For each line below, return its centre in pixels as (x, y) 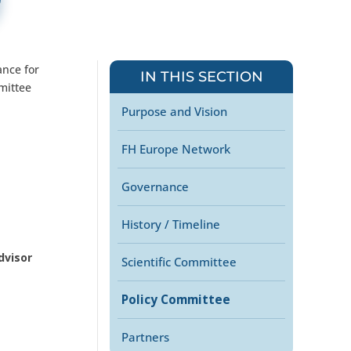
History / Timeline (171, 224)
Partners (146, 337)
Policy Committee (176, 300)
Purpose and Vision (175, 112)
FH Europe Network (176, 149)
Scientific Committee (179, 262)
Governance (156, 187)
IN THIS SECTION (201, 77)
